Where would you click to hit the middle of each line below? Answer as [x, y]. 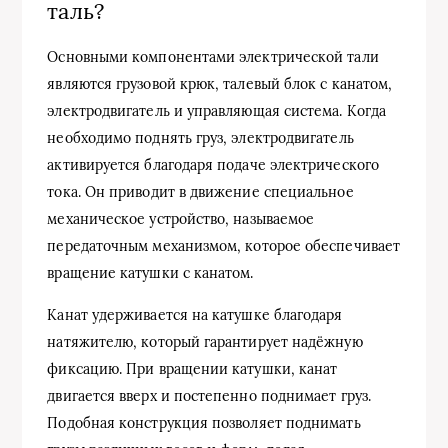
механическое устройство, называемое [181, 218]
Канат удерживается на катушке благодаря [195, 314]
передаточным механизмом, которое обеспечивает [224, 245]
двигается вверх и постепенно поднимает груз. [209, 395]
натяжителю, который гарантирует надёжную [205, 341]
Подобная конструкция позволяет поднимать [204, 422]
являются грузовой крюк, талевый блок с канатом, [220, 83]
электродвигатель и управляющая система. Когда [217, 110]
